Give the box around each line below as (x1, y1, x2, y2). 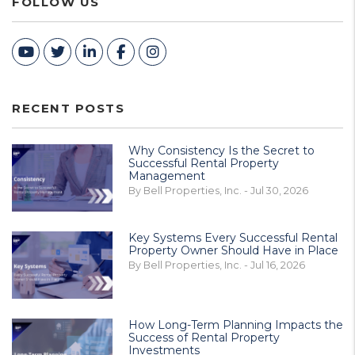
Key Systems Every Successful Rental (128, 231, 338, 245)
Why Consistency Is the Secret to (128, 143, 315, 158)
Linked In (94, 43, 161, 60)
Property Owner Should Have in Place (128, 243, 338, 258)
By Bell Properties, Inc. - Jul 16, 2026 (128, 259, 305, 271)
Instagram (158, 43, 231, 60)
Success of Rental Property (128, 330, 280, 345)
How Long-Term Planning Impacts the (128, 318, 343, 332)
